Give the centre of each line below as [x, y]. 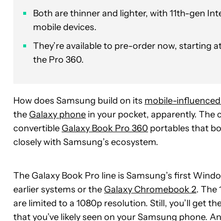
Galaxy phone [57, 114]
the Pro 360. [58, 59]
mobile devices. [65, 27]
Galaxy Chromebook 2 [150, 189]
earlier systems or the [59, 189]
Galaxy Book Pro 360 [105, 128]
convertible [37, 128]
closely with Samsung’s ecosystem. [86, 142]
